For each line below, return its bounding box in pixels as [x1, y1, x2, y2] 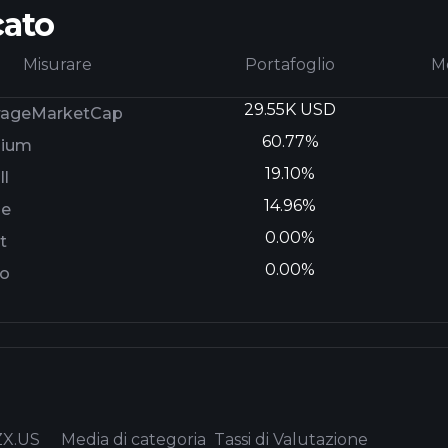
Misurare [23, 55, 93, 74]
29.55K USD [244, 100, 337, 119]
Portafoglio [245, 55, 336, 74]
